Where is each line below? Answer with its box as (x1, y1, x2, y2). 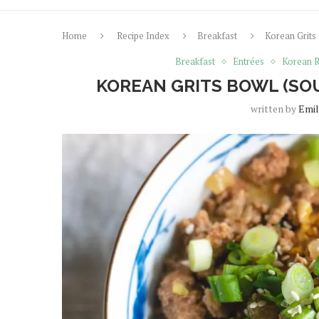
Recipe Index (117, 29, 169, 42)
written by (250, 102, 298, 115)
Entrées (232, 55, 264, 68)
